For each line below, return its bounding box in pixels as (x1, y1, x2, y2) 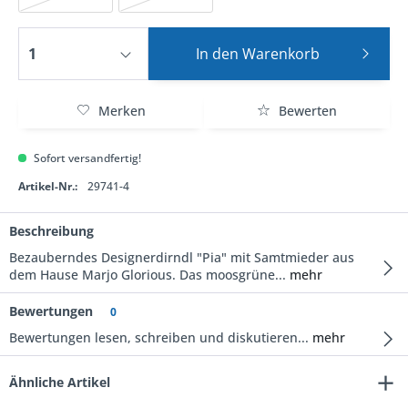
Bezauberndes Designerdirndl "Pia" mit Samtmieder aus (9, 249, 354, 266)
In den (196, 44, 240, 64)
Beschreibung (9, 222, 94, 240)
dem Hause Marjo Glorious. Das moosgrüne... (9, 266, 286, 283)
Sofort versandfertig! (31, 150, 141, 166)
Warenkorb (242, 44, 321, 64)
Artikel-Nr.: (18, 178, 77, 194)
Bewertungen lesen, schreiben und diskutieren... (9, 329, 309, 346)
